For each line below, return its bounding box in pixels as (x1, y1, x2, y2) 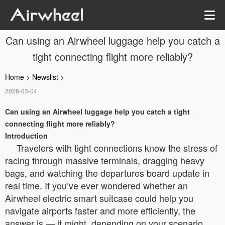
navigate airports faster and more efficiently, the (5, 204, 195, 217)
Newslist (32, 72, 58, 82)
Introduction (5, 131, 48, 141)
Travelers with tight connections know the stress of (17, 141, 217, 154)
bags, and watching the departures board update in (5, 166, 209, 179)
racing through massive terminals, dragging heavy (5, 154, 204, 167)
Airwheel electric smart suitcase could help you (5, 191, 193, 204)
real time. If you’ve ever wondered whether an (5, 179, 188, 192)
